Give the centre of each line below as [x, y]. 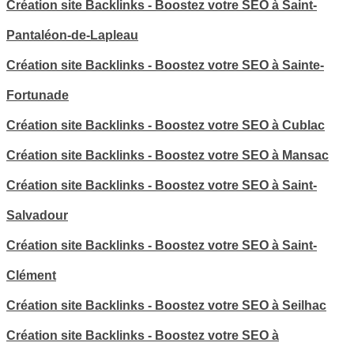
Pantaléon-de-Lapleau [72, 35]
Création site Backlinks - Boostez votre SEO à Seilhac [166, 305]
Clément [31, 275]
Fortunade [38, 95]
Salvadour [37, 215]
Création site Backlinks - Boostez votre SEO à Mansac [168, 155]
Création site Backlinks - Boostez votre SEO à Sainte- [165, 65]
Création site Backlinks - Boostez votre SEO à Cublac [166, 125]
